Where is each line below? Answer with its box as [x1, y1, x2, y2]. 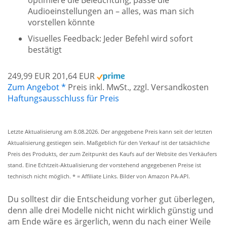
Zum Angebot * [8, 81, 66, 93]
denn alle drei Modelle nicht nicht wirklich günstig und [8, 204, 213, 216]
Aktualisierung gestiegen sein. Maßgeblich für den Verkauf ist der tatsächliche [8, 139, 210, 146]
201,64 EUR [52, 70, 95, 82]
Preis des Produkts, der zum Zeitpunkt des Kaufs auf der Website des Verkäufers [8, 150, 217, 158]
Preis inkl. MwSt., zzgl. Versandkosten [68, 81, 209, 93]
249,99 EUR [8, 70, 50, 82]
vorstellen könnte [28, 16, 95, 28]
